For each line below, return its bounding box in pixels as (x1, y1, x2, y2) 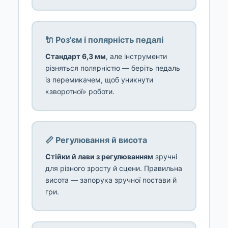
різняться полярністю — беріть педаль (45, 64, 180, 73)
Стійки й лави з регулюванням (45, 152, 153, 161)
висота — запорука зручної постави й (45, 176, 177, 185)
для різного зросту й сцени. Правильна (45, 164, 182, 173)
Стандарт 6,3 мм (45, 52, 106, 61)
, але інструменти (106, 52, 167, 61)
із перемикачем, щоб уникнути (45, 75, 153, 84)
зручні (153, 152, 177, 161)
